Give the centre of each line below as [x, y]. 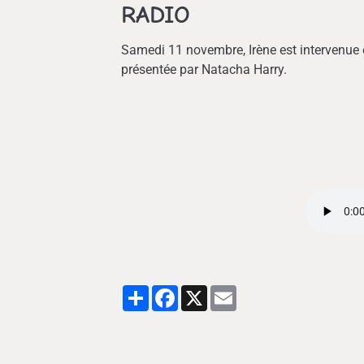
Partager [171, 292]
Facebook [203, 292]
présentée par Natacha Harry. [206, 70]
